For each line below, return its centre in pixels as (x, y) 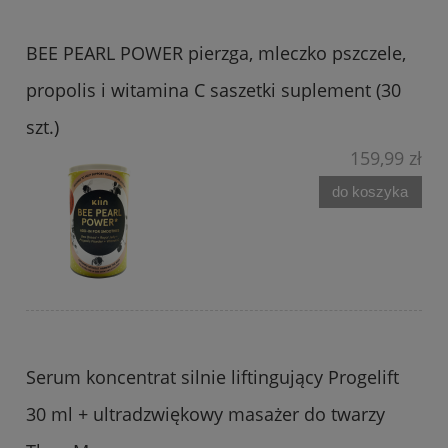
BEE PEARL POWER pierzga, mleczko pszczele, (216, 53)
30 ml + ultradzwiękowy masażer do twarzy (205, 414)
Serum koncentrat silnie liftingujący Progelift (212, 377)
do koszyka (370, 191)
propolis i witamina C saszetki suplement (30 (213, 90)
